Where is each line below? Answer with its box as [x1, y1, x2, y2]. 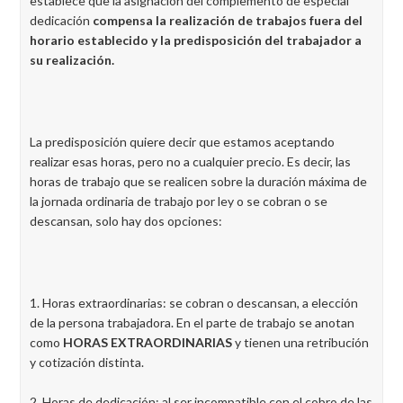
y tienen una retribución [232, 335, 369, 350]
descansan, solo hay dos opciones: [30, 213, 222, 228]
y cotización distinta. [30, 354, 144, 370]
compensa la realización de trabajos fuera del [93, 13, 363, 28]
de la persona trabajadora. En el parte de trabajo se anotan [30, 315, 354, 330]
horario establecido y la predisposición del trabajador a [30, 32, 362, 48]
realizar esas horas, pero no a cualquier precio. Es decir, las [30, 154, 351, 169]
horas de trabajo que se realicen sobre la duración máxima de [30, 174, 367, 189]
